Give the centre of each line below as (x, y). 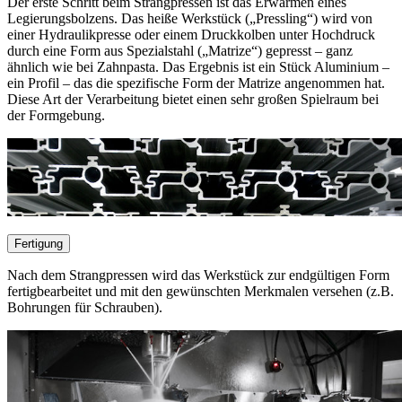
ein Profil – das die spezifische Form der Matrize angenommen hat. (196, 83)
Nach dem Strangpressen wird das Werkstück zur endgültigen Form (198, 275)
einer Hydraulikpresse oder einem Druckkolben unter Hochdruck (191, 35)
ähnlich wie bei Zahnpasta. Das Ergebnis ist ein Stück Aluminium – (198, 67)
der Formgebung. (58, 116)
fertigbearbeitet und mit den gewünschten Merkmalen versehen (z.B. (201, 292)
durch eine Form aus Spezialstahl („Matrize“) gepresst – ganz (180, 51)
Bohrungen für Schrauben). (87, 308)
